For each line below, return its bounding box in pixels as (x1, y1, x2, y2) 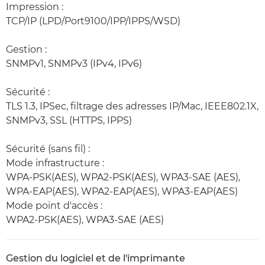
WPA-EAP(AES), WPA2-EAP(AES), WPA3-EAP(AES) (6, 186, 240, 197)
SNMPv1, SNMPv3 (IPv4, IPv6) (6, 58, 142, 69)
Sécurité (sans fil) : (6, 143, 92, 154)
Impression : (6, 1, 63, 12)
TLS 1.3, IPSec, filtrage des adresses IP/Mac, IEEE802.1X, (6, 101, 258, 112)
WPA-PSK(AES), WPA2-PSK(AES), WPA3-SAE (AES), (6, 172, 240, 183)
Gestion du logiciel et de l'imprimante (6, 253, 185, 264)
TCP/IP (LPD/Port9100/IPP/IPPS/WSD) (6, 15, 180, 27)
